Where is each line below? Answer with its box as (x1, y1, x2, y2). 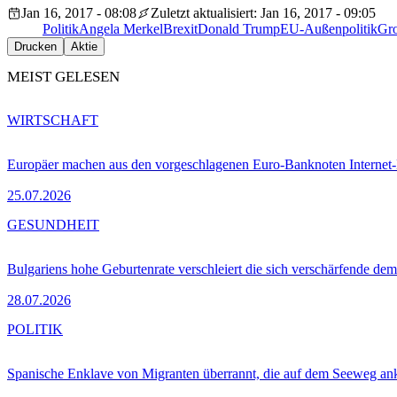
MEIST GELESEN (7, 68, 120, 86)
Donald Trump (198, 21, 280, 37)
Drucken (14, 40, 57, 54)
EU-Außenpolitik (280, 21, 378, 37)
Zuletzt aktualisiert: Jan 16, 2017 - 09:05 (151, 5, 376, 21)
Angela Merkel (79, 21, 163, 37)
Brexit (163, 21, 198, 37)
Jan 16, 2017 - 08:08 (21, 5, 136, 21)
